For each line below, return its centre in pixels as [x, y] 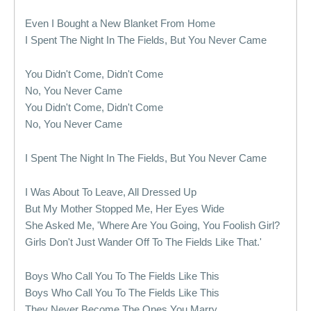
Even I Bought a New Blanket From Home [120, 23]
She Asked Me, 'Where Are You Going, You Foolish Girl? [152, 225]
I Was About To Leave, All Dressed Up [111, 192]
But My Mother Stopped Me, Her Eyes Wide [125, 209]
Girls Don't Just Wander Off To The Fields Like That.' [143, 242]
